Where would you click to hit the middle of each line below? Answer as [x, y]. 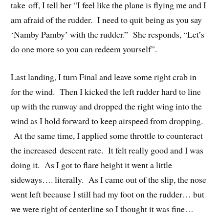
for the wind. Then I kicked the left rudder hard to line [106, 91]
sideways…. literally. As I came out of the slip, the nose [109, 179]
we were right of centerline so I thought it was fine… [102, 208]
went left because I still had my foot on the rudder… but [108, 194]
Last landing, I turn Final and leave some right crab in [104, 77]
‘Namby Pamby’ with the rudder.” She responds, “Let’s [108, 34]
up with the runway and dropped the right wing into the [107, 106]
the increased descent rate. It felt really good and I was [107, 150]
